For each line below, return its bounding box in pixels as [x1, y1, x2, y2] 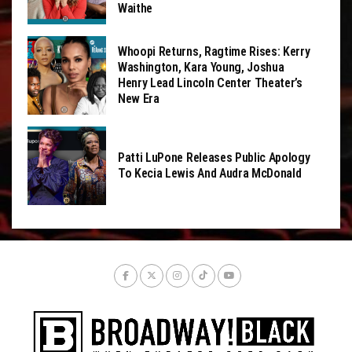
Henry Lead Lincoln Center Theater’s [118, 75, 302, 90]
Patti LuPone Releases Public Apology [118, 150, 310, 165]
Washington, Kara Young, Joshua [118, 60, 284, 75]
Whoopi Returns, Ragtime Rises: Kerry [118, 44, 310, 59]
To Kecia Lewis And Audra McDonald [118, 166, 302, 181]
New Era [118, 91, 159, 106]
